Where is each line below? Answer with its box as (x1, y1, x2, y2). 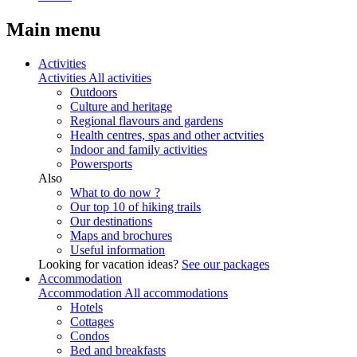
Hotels (70, 300, 103, 314)
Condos (70, 328, 109, 343)
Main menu (6, 18, 100, 40)
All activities (88, 70, 151, 84)
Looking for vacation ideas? (38, 257, 178, 271)
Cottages (70, 314, 114, 328)
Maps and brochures (70, 228, 172, 242)
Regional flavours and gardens (70, 113, 223, 127)
